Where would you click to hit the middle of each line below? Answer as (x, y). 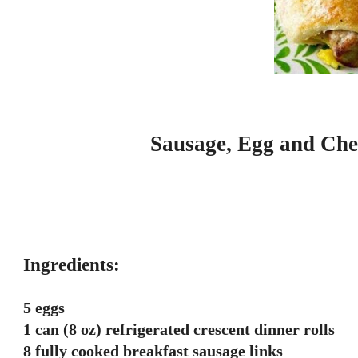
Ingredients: (72, 265)
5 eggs (44, 308)
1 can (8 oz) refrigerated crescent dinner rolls (179, 329)
